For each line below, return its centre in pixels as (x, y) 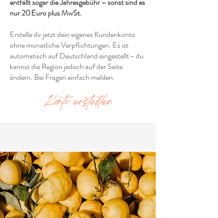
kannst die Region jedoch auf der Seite (66, 66)
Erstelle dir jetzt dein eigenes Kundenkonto (73, 34)
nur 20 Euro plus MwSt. (46, 13)
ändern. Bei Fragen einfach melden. (62, 77)
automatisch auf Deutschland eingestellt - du (77, 56)
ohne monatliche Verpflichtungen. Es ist (69, 45)
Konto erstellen (78, 103)
